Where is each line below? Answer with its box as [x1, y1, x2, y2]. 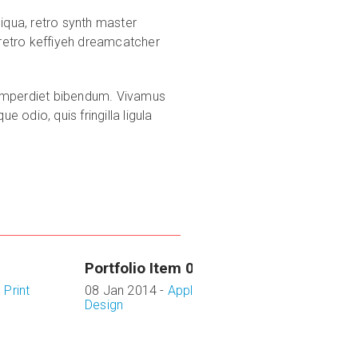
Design [85, 297, 124, 312]
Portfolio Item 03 [85, 259, 203, 277]
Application [167, 283, 233, 298]
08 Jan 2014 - [85, 283, 168, 298]
